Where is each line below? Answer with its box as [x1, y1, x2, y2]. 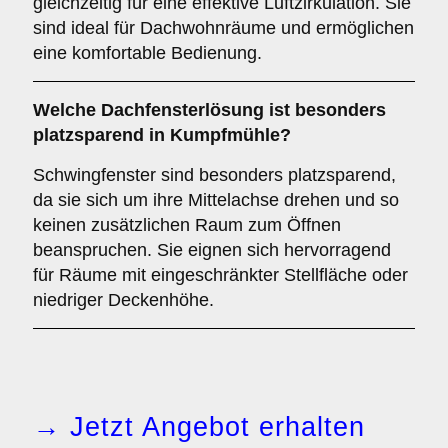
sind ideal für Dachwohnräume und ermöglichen [33, 18, 414, 38]
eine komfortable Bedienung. [33, 43, 262, 63]
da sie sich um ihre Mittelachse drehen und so [33, 190, 399, 210]
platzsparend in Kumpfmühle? [33, 125, 291, 145]
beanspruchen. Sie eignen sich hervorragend [33, 240, 391, 260]
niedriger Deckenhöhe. [33, 290, 214, 310]
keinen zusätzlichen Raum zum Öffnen [33, 215, 341, 235]
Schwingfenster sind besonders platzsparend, [33, 165, 396, 185]
